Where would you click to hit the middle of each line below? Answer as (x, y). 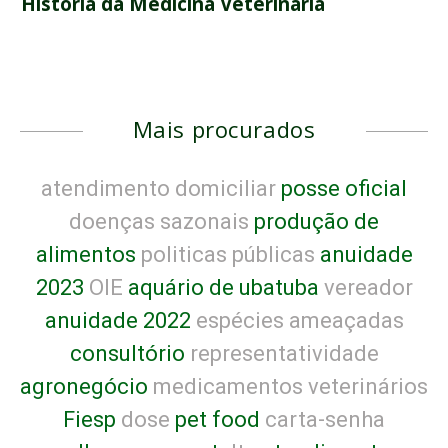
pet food (215, 420)
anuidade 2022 (117, 321)
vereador (365, 288)
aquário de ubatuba (220, 288)
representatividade (281, 354)
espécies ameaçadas (297, 321)
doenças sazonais (159, 222)
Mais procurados (224, 129)
